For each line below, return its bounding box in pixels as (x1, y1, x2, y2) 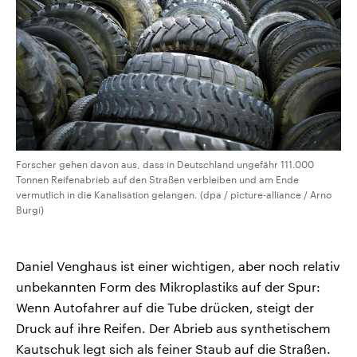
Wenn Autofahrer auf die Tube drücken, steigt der (16, 299, 314, 315)
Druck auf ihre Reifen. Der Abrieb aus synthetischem (16, 320, 331, 335)
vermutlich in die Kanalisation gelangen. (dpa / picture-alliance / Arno (16, 188, 331, 200)
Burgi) (16, 203, 44, 215)
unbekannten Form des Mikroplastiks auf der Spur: (16, 278, 320, 294)
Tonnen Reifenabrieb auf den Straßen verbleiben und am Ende (16, 173, 299, 185)
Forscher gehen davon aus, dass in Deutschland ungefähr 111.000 (16, 158, 314, 170)
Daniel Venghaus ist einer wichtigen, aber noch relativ (16, 257, 340, 273)
